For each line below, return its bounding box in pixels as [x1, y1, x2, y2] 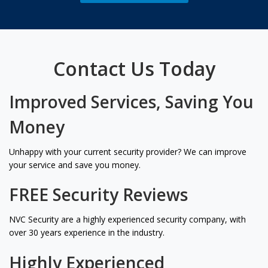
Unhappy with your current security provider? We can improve [9, 145, 246, 157]
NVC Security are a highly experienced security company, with [9, 214, 246, 226]
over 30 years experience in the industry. [9, 227, 165, 239]
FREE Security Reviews [9, 183, 188, 206]
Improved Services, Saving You [9, 90, 254, 113]
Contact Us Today [53, 55, 215, 81]
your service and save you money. [9, 159, 141, 170]
